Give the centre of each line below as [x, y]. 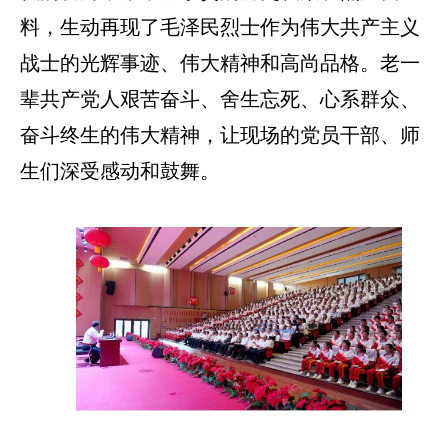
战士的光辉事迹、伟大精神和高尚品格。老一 [220, 63]
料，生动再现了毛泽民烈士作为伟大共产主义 [220, 27]
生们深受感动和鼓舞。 [120, 171]
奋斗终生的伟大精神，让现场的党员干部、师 [220, 135]
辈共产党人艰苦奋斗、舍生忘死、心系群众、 [220, 99]
